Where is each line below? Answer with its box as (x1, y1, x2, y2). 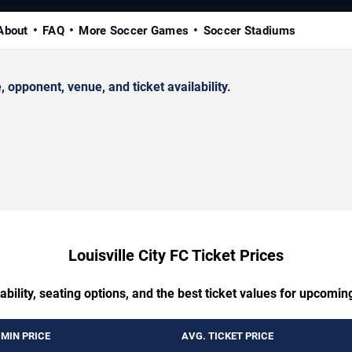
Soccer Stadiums (203, 23, 296, 38)
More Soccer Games (79, 23, 189, 38)
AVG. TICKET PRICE (181, 329, 273, 342)
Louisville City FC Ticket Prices (68, 245, 284, 265)
